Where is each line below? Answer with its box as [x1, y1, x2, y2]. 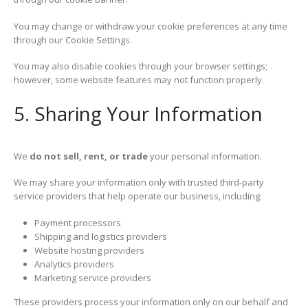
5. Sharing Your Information [14, 100, 263, 126]
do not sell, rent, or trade [30, 149, 148, 162]
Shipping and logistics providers [34, 230, 167, 243]
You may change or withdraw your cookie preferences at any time [14, 19, 287, 32]
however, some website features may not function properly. [14, 74, 264, 87]
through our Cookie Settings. [14, 33, 132, 46]
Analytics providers [34, 258, 114, 271]
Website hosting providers [34, 244, 144, 257]
